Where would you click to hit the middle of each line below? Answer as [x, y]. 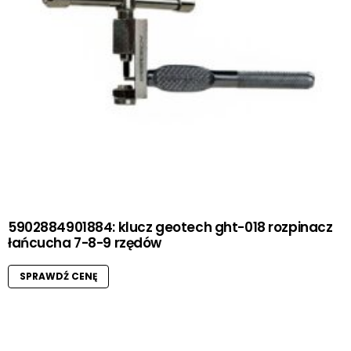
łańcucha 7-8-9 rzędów [85, 243]
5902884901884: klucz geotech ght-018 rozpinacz [170, 228]
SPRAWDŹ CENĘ [58, 277]
